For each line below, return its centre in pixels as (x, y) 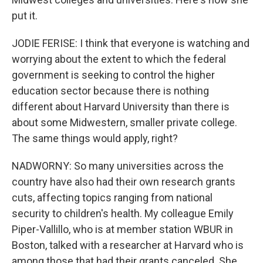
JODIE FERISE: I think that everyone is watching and (131, 43)
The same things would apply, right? (95, 138)
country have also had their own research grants (124, 182)
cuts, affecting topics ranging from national (112, 198)
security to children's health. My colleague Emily (123, 213)
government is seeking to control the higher (113, 75)
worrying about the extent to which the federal (119, 59)
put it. (25, 16)
